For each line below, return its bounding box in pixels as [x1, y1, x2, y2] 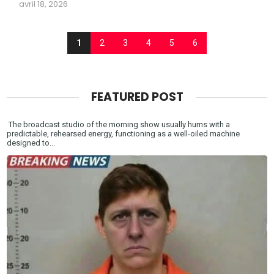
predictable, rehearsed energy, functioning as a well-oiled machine [7, 128, 240, 138]
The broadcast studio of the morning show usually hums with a [7, 119, 231, 129]
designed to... [7, 138, 56, 147]
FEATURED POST [91, 88, 183, 105]
